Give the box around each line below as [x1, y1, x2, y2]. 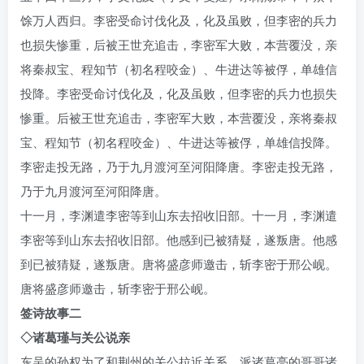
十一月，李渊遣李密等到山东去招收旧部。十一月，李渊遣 [20, 206, 337, 223]
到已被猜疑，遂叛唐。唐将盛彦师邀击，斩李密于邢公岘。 [20, 255, 337, 272]
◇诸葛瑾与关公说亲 [20, 328, 130, 346]
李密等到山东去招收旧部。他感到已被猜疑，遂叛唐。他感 [20, 231, 337, 248]
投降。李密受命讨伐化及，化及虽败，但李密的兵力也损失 [20, 84, 337, 102]
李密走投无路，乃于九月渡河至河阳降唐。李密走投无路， [20, 158, 337, 175]
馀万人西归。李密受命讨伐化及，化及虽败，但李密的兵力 [20, 11, 337, 28]
